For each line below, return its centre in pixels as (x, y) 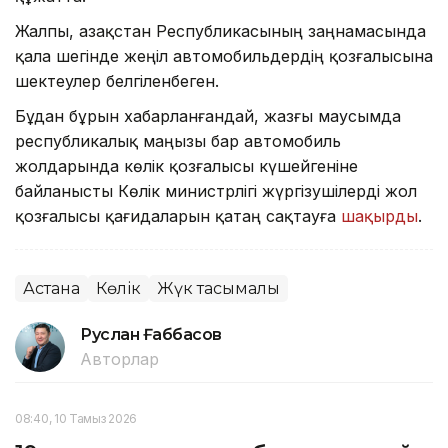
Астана (51, 289)
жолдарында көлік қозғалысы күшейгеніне (186, 166)
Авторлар (119, 359)
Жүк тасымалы (218, 289)
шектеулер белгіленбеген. (117, 81)
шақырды (379, 216)
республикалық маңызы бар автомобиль (178, 141)
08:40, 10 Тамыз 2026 (76, 419)
